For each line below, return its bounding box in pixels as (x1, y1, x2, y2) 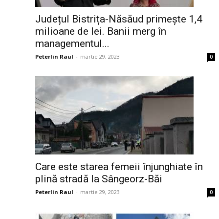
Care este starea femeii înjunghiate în (35, 161, 203, 173)
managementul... (35, 38, 109, 50)
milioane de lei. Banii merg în (35, 25, 166, 38)
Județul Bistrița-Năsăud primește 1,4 (35, 13, 202, 25)
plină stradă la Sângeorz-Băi (35, 173, 162, 185)
